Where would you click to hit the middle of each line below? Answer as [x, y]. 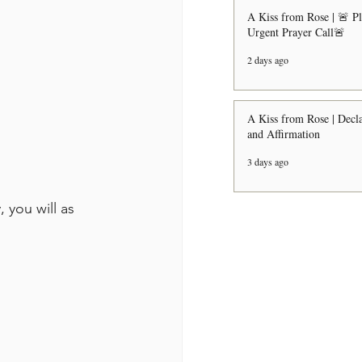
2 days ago [268, 60]
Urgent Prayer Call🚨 [296, 32]
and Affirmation [284, 134]
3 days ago [268, 162]
